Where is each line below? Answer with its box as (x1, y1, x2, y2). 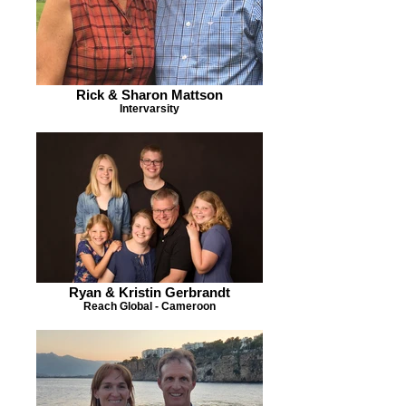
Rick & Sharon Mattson (76, 87, 223, 102)
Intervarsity (120, 102, 179, 114)
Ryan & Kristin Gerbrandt (69, 285, 230, 300)
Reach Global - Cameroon (83, 300, 216, 312)
